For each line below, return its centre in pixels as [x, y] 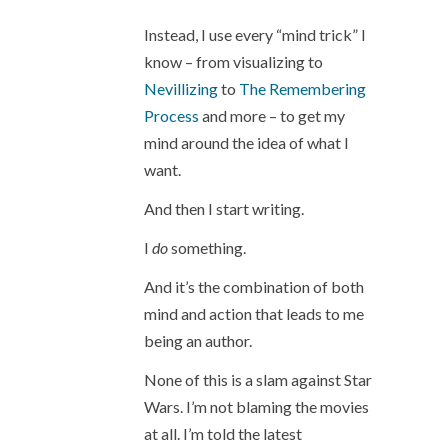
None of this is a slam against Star [258, 379]
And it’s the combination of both [254, 286]
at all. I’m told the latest [223, 433]
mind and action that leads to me [254, 313]
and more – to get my [272, 115]
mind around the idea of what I [246, 142]
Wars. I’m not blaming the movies [256, 406]
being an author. [198, 340]
